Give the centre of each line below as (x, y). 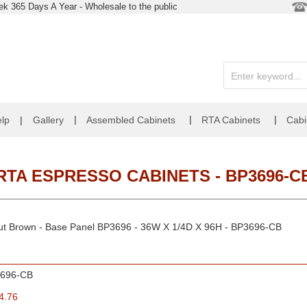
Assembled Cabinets (131, 120)
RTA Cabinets (231, 120)
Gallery (48, 120)
